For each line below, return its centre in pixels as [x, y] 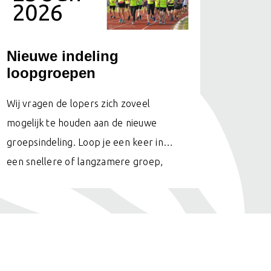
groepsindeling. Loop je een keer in [85, 142]
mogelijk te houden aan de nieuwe [82, 123]
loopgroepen [51, 73]
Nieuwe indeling [63, 56]
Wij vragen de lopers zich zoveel [78, 104]
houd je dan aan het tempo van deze [87, 181]
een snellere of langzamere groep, [85, 162]
